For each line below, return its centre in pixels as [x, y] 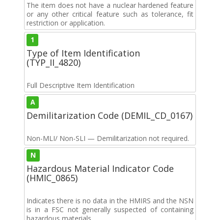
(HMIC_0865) [52, 178]
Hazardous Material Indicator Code [100, 168]
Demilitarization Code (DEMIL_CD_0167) [110, 115]
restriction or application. [66, 23]
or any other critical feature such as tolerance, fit [110, 14]
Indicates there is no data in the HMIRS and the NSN [110, 200]
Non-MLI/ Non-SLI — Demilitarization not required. [108, 138]
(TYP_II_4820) [54, 62]
